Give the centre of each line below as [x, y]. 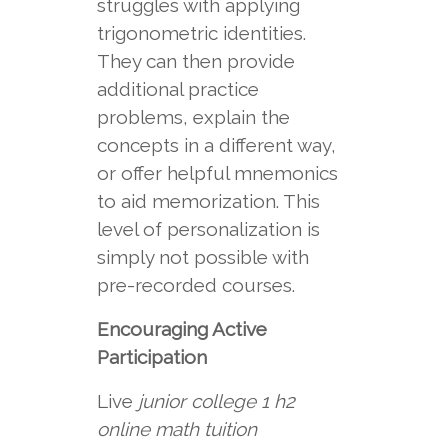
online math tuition [176, 429]
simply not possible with [202, 257]
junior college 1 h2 [216, 401]
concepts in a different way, [216, 145]
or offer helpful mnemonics [217, 173]
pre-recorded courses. [195, 285]
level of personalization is [208, 229]
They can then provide [195, 61]
